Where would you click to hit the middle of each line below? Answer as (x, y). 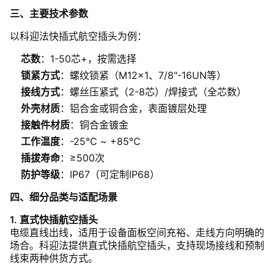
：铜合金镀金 (99, 125)
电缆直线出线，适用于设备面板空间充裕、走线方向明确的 (137, 232)
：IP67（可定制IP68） (110, 174)
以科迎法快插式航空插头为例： (78, 36)
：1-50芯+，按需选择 (88, 59)
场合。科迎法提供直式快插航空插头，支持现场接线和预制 (137, 245)
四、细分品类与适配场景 (64, 197)
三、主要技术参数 (49, 13)
